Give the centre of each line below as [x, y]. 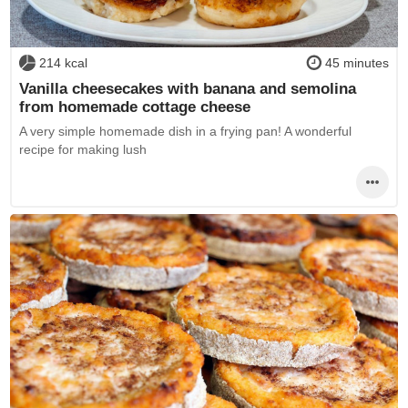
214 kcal [63, 63]
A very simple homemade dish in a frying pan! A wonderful [185, 132]
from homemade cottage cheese [134, 106]
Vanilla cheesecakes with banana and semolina [187, 88]
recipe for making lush [82, 150]
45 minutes [357, 63]
